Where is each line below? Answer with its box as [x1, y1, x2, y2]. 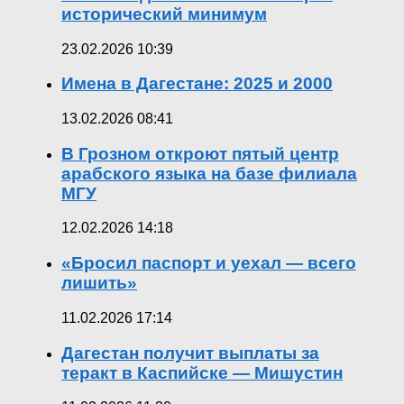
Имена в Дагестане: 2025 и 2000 [61, 74, 333, 94]
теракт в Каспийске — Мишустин [61, 363, 343, 382]
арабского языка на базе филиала [61, 163, 357, 183]
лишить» [61, 273, 137, 293]
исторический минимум [61, 4, 267, 23]
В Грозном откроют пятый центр [61, 143, 339, 163]
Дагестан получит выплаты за [61, 343, 319, 363]
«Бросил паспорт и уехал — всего [61, 253, 356, 273]
